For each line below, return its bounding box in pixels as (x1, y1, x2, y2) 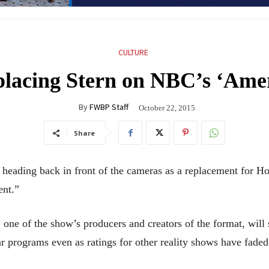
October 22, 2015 (139, 103, 195, 112)
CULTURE (118, 46, 148, 58)
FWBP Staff (89, 101, 128, 112)
